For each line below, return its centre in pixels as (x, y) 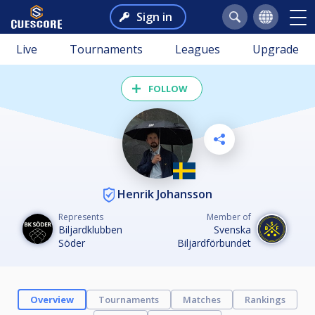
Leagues (198, 49)
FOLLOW (168, 89)
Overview (52, 300)
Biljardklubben (90, 230)
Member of (229, 217)
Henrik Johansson (163, 194)
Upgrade (276, 49)
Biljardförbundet (214, 243)
